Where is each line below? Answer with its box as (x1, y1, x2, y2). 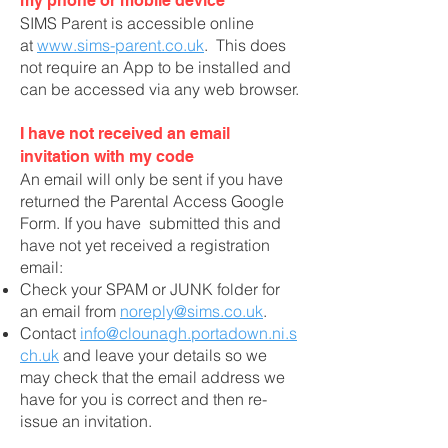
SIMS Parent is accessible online (20, 13, 254, 33)
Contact (20, 323, 80, 343)
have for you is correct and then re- (20, 389, 267, 409)
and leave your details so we (59, 345, 267, 365)
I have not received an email (20, 124, 230, 143)
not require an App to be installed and (20, 57, 291, 77)
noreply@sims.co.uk (120, 301, 263, 321)
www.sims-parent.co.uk (37, 35, 204, 55)
